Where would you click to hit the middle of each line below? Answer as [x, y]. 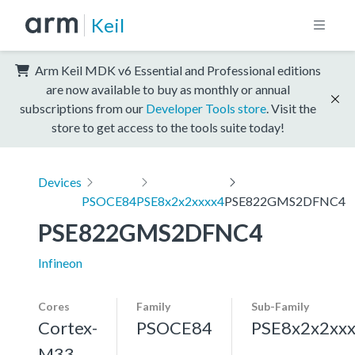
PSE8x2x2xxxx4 [180, 200]
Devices [60, 181]
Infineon [60, 262]
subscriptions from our [83, 108]
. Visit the [291, 108]
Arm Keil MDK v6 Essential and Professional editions [177, 70]
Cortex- [68, 327]
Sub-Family [280, 306]
